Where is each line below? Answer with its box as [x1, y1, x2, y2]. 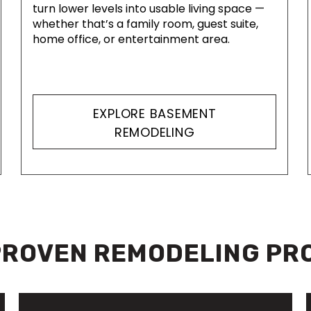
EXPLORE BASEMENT [92, 104, 217, 122]
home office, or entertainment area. [33, 31, 230, 48]
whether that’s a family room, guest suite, [33, 16, 259, 33]
